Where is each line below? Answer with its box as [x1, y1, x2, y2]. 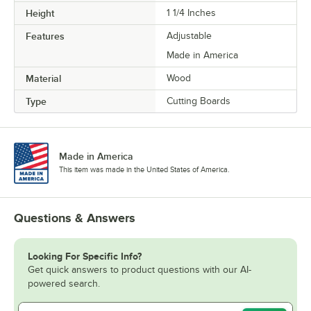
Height [26, 7, 54, 19]
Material [26, 72, 61, 84]
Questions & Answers [14, 210, 135, 225]
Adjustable [167, 30, 212, 41]
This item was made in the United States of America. [59, 165, 230, 174]
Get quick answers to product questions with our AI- [28, 264, 251, 275]
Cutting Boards [167, 95, 230, 106]
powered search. [28, 278, 100, 289]
